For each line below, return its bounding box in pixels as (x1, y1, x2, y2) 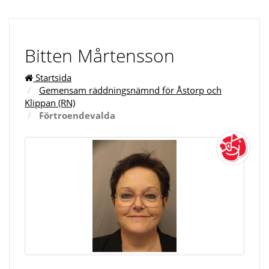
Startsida (33, 71, 71, 83)
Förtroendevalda (39, 109, 115, 121)
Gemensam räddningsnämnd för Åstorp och (39, 84, 222, 96)
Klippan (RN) (25, 97, 75, 109)
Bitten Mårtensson (25, 43, 175, 68)
